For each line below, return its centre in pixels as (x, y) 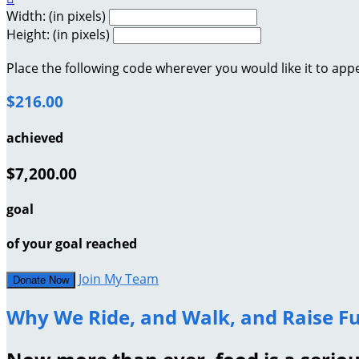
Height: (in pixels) (58, 34)
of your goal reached (72, 244)
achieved (35, 137)
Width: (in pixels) (56, 16)
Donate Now (41, 280)
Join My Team (119, 278)
